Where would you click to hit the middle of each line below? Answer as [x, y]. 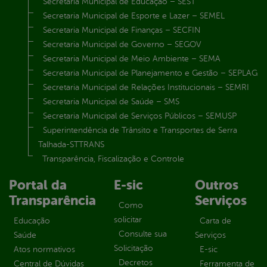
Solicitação [133, 249]
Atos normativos [44, 250]
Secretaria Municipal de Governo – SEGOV [122, 45]
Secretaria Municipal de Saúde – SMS [111, 102]
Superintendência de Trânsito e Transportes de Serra [140, 131]
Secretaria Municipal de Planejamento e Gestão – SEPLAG [150, 73]
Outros [217, 185]
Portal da [38, 185]
